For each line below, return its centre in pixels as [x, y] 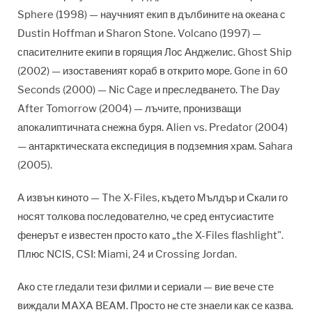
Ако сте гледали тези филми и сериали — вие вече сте [146, 287]
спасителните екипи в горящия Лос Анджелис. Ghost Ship [155, 52]
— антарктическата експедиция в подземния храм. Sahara [155, 146]
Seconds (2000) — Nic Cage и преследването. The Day [149, 89]
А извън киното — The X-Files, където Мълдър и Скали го [153, 197]
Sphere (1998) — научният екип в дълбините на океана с [151, 14]
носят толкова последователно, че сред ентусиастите [146, 216]
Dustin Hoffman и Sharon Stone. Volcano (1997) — [139, 33]
